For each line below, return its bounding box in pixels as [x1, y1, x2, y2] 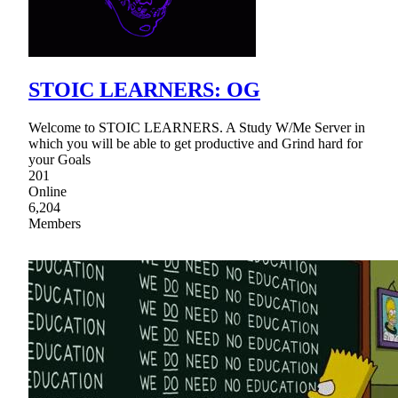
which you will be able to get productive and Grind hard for [28, 136, 362, 152]
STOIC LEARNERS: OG [28, 78, 260, 102]
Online [28, 184, 67, 200]
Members [28, 216, 81, 232]
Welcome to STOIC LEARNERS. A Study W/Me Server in [28, 120, 365, 136]
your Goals [28, 152, 91, 168]
